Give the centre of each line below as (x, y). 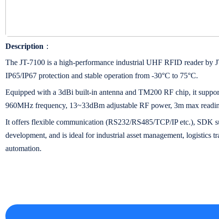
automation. (23, 148)
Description (24, 46)
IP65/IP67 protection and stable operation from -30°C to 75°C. (101, 75)
